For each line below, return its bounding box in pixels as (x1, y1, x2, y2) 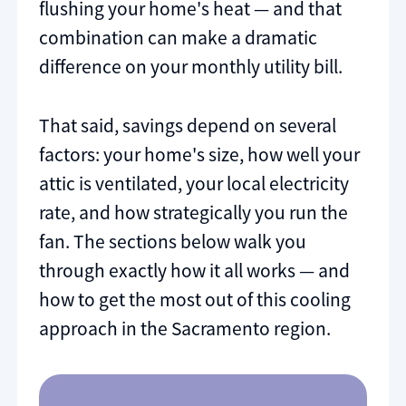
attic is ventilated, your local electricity (39, 171, 349, 197)
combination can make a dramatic (39, 24, 317, 50)
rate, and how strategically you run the (39, 200, 348, 226)
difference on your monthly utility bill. (39, 53, 343, 79)
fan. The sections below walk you (39, 229, 306, 255)
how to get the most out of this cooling (39, 287, 351, 313)
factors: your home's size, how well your (39, 142, 360, 168)
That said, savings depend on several (39, 113, 336, 139)
